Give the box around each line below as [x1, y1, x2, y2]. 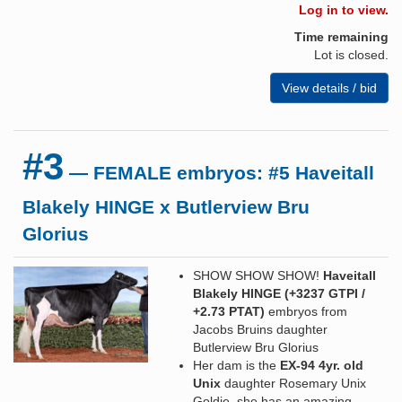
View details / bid [282, 80, 377, 95]
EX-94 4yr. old [280, 357, 363, 372]
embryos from [265, 303, 347, 319]
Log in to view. [299, 2, 389, 17]
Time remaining [294, 29, 389, 44]
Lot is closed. [314, 47, 389, 62]
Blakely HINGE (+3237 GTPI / [193, 285, 365, 301]
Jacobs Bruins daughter [193, 321, 328, 336]
